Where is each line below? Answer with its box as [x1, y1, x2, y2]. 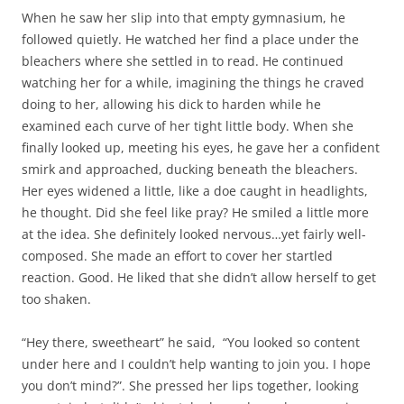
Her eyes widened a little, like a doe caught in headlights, [22, 181, 368, 199]
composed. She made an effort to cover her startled [22, 246, 333, 264]
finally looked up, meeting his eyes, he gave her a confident [22, 138, 380, 156]
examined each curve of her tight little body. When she [22, 116, 353, 134]
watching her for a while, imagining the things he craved [22, 73, 364, 91]
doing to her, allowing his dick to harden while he [22, 95, 321, 113]
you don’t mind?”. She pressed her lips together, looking [22, 376, 359, 394]
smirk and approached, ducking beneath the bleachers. [22, 160, 358, 178]
